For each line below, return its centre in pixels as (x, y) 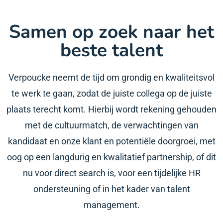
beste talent (111, 50)
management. (111, 205)
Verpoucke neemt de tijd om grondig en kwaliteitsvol (111, 77)
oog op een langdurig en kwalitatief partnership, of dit (111, 157)
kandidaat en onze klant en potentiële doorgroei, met (111, 141)
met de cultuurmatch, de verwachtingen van (111, 125)
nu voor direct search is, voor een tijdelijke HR (111, 173)
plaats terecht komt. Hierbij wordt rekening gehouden (111, 109)
